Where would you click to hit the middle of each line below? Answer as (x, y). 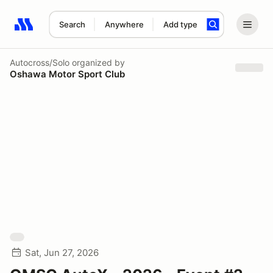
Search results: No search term (85, 31)
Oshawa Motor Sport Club (67, 74)
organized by (97, 62)
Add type (180, 24)
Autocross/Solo (40, 62)
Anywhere (124, 24)
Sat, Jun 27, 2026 (62, 253)
